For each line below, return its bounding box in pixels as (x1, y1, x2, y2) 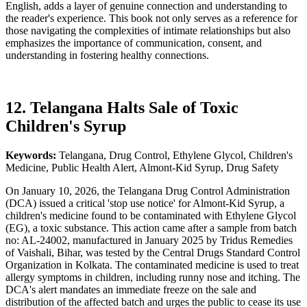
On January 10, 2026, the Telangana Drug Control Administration (5, 184, 290, 197)
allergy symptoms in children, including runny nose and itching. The (5, 271, 300, 283)
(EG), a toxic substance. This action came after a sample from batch (5, 221, 297, 234)
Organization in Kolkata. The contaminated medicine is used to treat (5, 258, 299, 271)
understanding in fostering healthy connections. (5, 49, 209, 61)
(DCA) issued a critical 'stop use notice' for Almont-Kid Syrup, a (5, 197, 284, 209)
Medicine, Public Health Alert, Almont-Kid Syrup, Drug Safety (5, 161, 279, 173)
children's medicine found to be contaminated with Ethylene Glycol (5, 209, 296, 221)
